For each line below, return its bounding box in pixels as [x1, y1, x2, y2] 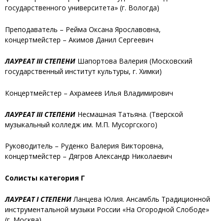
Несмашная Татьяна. [75, 110, 149, 119]
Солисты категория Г [5, 173, 85, 183]
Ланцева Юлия [74, 194, 123, 204]
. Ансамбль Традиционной [123, 194, 210, 204]
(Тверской [149, 110, 183, 119]
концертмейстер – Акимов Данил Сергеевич [5, 35, 153, 44]
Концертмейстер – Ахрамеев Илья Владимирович [5, 88, 173, 98]
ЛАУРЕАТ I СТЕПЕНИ [5, 194, 72, 204]
